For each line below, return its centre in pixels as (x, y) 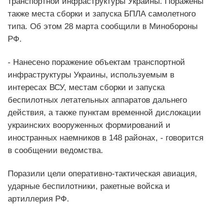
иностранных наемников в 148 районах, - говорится (106, 138)
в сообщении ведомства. (55, 151)
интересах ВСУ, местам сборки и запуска (86, 88)
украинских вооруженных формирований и (89, 125)
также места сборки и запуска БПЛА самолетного (102, 14)
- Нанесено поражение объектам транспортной (96, 62)
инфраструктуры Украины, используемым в (91, 75)
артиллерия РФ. (39, 199)
